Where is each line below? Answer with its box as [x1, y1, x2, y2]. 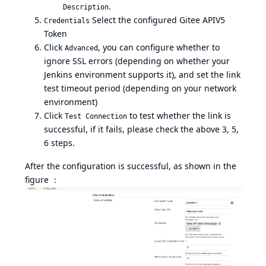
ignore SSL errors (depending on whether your [44, 55, 230, 66]
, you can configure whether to [98, 41, 220, 53]
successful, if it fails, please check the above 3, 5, [44, 123, 239, 135]
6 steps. [44, 137, 75, 148]
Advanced [65, 43, 98, 52]
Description [63, 2, 109, 11]
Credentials [44, 16, 90, 25]
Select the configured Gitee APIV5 [90, 14, 225, 26]
